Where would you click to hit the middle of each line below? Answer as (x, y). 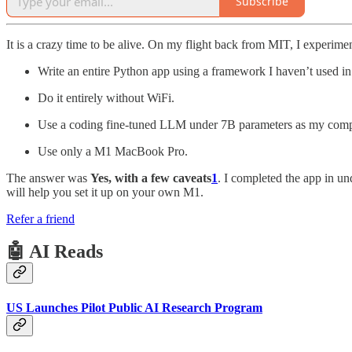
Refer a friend (40, 218)
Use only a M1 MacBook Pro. (113, 151)
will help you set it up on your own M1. (105, 192)
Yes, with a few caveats (151, 178)
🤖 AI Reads (55, 252)
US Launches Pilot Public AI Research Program (134, 307)
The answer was (48, 178)
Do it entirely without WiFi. (106, 97)
